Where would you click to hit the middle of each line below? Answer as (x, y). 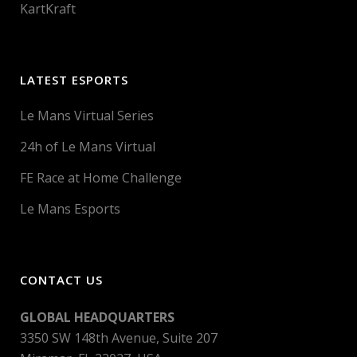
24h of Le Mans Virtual (88, 147)
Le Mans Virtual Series (87, 116)
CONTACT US (61, 280)
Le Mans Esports (70, 209)
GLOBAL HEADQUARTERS (97, 317)
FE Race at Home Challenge (101, 178)
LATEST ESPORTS (74, 80)
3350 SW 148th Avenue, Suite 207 (119, 338)
